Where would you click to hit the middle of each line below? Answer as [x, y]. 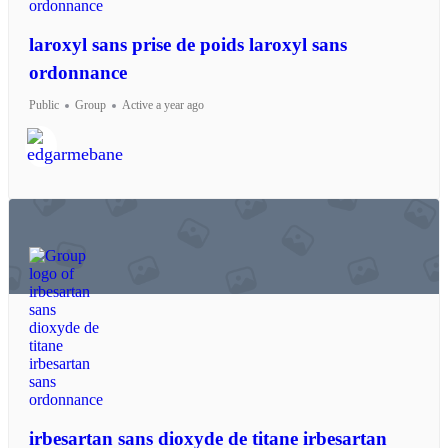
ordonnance [78, 73]
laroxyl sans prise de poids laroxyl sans [188, 45]
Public [44, 105]
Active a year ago [163, 105]
